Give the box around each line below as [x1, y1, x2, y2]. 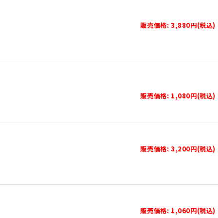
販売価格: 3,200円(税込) [140, 144, 216, 153]
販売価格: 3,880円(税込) [140, 20, 216, 30]
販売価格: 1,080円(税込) [140, 91, 216, 100]
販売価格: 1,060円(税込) [140, 206, 216, 215]
